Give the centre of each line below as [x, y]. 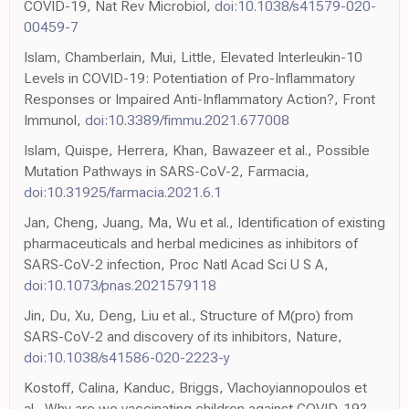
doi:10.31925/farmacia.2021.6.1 [123, 192]
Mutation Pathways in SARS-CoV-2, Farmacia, [167, 171]
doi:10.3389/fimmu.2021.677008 [187, 120]
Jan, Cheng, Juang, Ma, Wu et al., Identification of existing [204, 222]
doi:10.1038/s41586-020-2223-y [127, 357]
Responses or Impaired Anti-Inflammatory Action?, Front [199, 99]
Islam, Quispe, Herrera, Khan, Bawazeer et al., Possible [197, 150]
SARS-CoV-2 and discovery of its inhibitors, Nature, [183, 336]
